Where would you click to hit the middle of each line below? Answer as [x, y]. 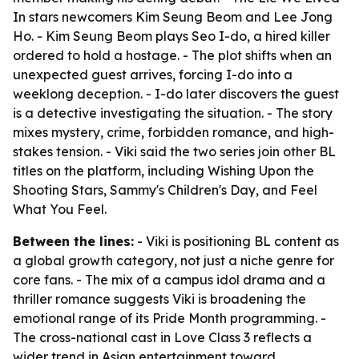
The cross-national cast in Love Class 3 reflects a [162, 337]
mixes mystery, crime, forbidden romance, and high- [173, 132]
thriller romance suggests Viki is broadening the [159, 299]
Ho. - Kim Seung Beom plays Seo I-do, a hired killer [171, 36]
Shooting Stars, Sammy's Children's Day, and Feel [165, 190]
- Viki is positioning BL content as [236, 241]
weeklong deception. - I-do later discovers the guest [176, 94]
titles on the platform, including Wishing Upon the [163, 171]
